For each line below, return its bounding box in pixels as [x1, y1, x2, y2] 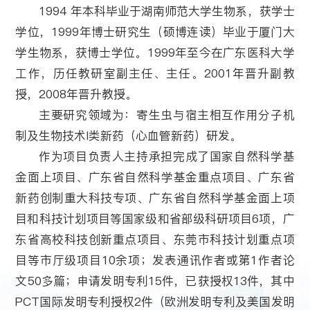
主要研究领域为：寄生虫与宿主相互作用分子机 [38, 106, 295, 123]
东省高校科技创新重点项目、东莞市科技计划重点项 [15, 230, 295, 248]
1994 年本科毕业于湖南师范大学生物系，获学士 [38, 2, 295, 19]
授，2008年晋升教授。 [15, 85, 138, 102]
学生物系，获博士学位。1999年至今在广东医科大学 [15, 44, 295, 61]
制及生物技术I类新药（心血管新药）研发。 [15, 127, 242, 144]
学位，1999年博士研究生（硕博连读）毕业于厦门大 [15, 23, 295, 40]
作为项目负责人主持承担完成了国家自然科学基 [38, 147, 295, 165]
